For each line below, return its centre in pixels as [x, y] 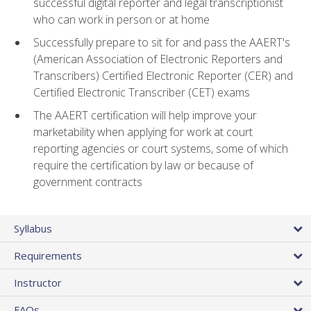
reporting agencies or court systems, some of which [161, 148]
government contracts [88, 182]
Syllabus [33, 228]
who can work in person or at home [121, 20]
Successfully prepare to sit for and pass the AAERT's [162, 43]
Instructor [38, 282]
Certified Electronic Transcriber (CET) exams [142, 93]
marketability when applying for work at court [143, 132]
